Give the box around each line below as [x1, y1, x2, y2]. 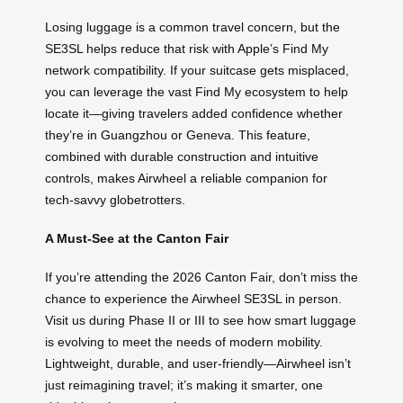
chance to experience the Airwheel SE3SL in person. [45, 291, 342, 306]
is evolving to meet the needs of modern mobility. [45, 334, 323, 349]
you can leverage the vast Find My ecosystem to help [45, 85, 348, 100]
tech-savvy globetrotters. [45, 193, 185, 208]
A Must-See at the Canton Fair [45, 230, 228, 246]
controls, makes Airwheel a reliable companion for [45, 171, 327, 186]
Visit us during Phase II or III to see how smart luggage [45, 312, 356, 327]
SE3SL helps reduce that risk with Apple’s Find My [45, 41, 328, 57]
